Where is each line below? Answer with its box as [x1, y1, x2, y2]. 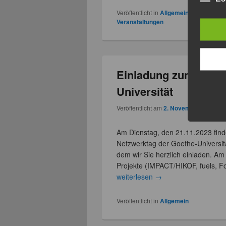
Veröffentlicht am [117, 103, 164, 112]
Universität [117, 83, 174, 100]
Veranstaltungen [117, 17, 164, 27]
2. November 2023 [163, 103, 216, 112]
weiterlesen [117, 171, 155, 182]
